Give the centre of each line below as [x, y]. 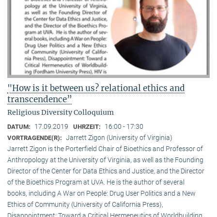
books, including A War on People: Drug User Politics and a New [101, 193]
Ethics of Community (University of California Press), [85, 204]
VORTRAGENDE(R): [35, 138]
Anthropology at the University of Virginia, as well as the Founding [105, 160]
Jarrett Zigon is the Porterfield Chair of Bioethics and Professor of [105, 148]
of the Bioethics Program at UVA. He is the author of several [96, 182]
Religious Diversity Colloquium [61, 112]
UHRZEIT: [88, 126]
